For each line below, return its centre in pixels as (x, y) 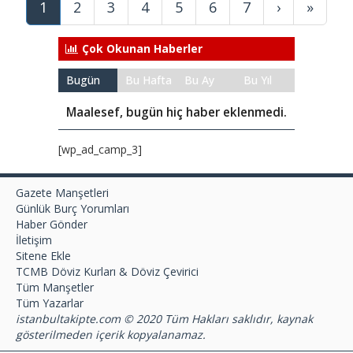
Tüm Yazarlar (50, 303)
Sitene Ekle (43, 255)
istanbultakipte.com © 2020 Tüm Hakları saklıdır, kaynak (164, 318)
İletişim (34, 240)
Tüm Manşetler (55, 287)
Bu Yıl (258, 80)
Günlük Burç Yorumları (72, 208)
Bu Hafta (149, 80)
